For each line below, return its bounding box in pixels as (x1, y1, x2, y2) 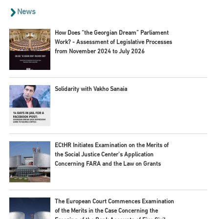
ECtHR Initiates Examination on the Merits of (54, 142, 169, 149)
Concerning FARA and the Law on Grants (54, 161, 161, 167)
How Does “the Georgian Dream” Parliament (54, 30, 169, 36)
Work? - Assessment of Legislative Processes (54, 39, 172, 45)
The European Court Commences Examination (54, 198, 174, 205)
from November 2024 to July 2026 (54, 48, 145, 55)
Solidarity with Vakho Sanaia (54, 86, 127, 92)
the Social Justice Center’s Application (54, 152, 153, 158)
